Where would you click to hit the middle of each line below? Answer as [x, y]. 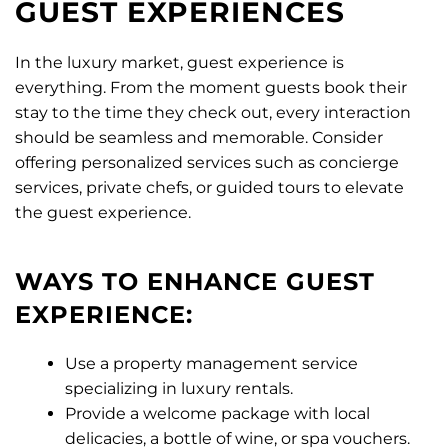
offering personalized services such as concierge [207, 163]
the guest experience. [103, 213]
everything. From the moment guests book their [211, 88]
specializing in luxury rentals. [179, 389]
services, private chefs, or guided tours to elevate [209, 188]
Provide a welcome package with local [217, 414]
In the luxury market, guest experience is [179, 63]
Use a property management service [211, 364]
